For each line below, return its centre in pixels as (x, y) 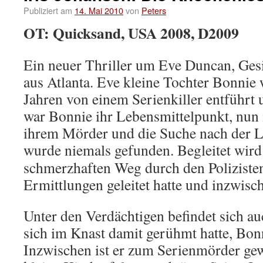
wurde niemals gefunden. (100, 150)
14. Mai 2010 (99, 10)
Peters (154, 10)
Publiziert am (48, 10)
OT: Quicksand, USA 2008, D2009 (131, 33)
